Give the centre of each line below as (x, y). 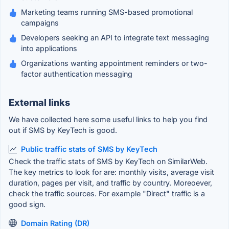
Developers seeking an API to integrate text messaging (115, 38)
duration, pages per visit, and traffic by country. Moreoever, (110, 182)
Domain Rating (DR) (55, 223)
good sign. (27, 204)
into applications (49, 49)
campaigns (40, 23)
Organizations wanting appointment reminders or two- (114, 63)
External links (39, 103)
